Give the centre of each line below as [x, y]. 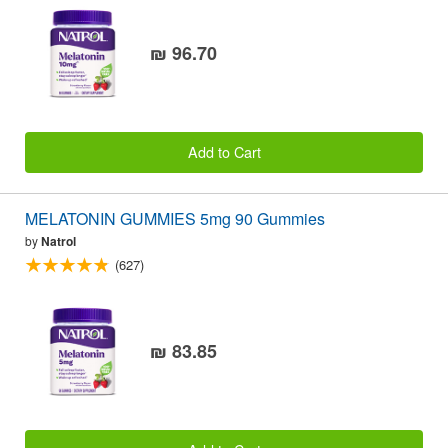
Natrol [58, 240]
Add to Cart [224, 152]
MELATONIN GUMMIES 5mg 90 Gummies [175, 218]
